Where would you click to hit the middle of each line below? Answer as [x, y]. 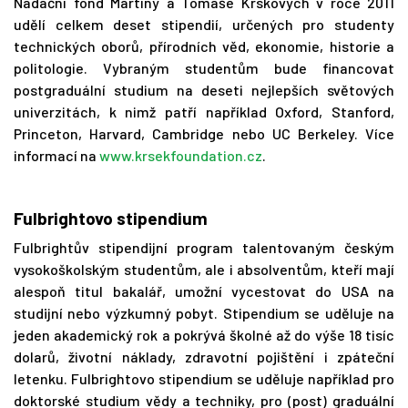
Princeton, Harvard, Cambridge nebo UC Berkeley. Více [204, 134]
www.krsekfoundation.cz [181, 156]
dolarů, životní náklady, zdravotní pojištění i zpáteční [204, 357]
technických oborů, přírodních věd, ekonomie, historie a [204, 46]
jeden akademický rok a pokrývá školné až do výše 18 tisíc [204, 335]
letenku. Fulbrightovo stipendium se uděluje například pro [204, 379]
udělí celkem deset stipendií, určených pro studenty [204, 25]
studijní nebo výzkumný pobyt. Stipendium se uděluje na [204, 313]
